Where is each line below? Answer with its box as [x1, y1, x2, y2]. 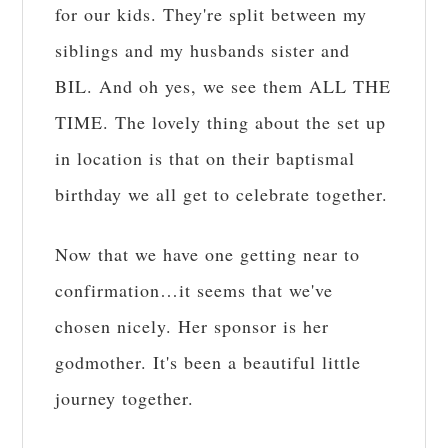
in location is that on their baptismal [55, 146, 356, 171]
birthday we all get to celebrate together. [55, 182, 389, 207]
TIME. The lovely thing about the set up [55, 110, 387, 135]
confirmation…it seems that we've [55, 278, 334, 303]
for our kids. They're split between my [55, 2, 368, 27]
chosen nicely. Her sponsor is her [55, 314, 330, 339]
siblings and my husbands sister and [55, 38, 351, 63]
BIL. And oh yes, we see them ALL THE [55, 74, 392, 99]
